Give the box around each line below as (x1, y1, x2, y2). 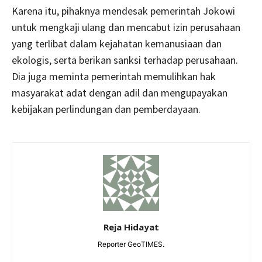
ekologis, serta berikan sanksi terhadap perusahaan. (12, 53, 240, 67)
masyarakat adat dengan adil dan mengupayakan (12, 85, 227, 99)
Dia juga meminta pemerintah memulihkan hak (12, 69, 216, 83)
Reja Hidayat (103, 220, 159, 233)
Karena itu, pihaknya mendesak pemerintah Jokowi (12, 4, 235, 18)
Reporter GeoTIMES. (98, 239, 164, 249)
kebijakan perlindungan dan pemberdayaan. (12, 102, 201, 116)
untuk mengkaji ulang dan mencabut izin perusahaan (12, 20, 240, 34)
